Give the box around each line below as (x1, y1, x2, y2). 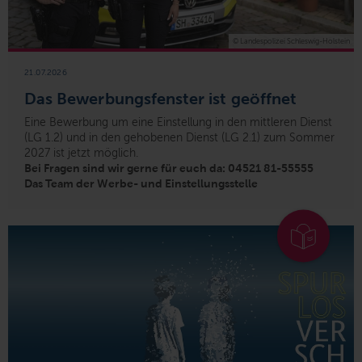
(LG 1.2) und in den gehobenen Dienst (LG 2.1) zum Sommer (24, 131, 335, 145)
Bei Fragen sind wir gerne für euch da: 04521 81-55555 (24, 162, 314, 175)
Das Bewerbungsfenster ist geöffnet (24, 90, 297, 108)
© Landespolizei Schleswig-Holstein (233, 37, 350, 46)
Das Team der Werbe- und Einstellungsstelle (24, 177, 258, 191)
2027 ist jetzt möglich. (24, 146, 141, 161)
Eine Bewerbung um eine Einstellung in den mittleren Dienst (24, 116, 332, 130)
